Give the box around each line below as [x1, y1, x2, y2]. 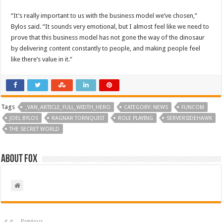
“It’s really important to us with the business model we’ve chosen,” [11, 11, 198, 19]
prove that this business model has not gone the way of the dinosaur [11, 33, 205, 41]
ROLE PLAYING [118, 114, 154, 121]
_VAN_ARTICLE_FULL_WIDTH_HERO [25, 104, 111, 111]
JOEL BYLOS [9, 114, 39, 121]
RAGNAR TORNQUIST [52, 114, 105, 121]
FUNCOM [181, 104, 205, 111]
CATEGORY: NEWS [124, 104, 168, 111]
